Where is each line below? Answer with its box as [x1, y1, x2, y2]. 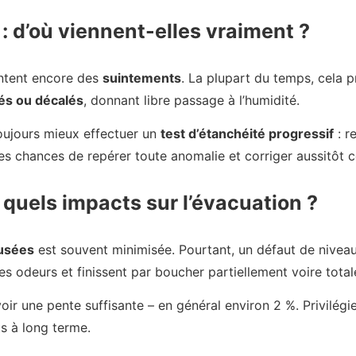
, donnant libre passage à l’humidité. [83, 91, 300, 108]
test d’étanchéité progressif [161, 126, 334, 142]
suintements [103, 69, 181, 86]
